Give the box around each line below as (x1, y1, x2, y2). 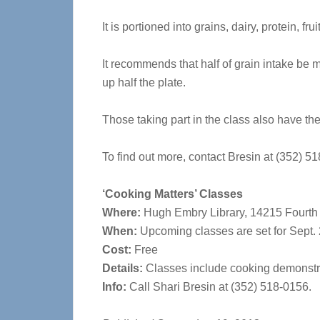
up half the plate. (102, 76, 186, 89)
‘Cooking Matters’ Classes (102, 188, 243, 200)
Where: (102, 206, 141, 219)
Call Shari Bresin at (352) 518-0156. (126, 281, 311, 293)
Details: (102, 262, 143, 274)
